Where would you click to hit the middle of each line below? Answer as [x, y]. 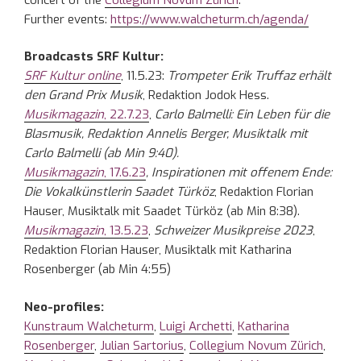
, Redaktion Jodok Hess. [206, 95]
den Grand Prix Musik [83, 95]
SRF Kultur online [73, 76]
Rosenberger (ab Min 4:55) [98, 270]
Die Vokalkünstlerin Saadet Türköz [119, 192]
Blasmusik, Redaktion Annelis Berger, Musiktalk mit [166, 134]
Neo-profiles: [64, 307]
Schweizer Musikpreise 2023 [233, 231]
